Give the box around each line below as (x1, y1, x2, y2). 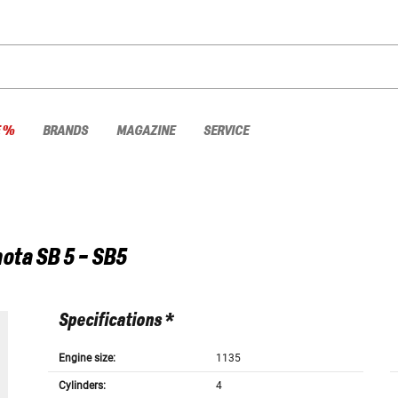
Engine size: (58, 352, 115, 365)
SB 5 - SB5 (36, 245, 126, 271)
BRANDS (43, 123, 88, 139)
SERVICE (203, 123, 249, 139)
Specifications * (58, 311, 173, 331)
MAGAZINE (116, 123, 175, 139)
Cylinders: (58, 379, 106, 393)
